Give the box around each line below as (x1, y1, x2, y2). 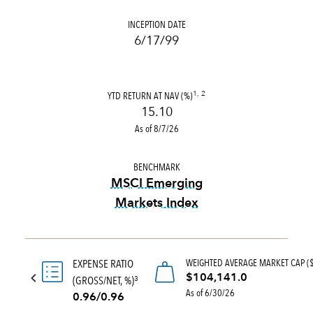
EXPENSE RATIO (73, 257, 133, 270)
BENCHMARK (133, 161, 180, 173)
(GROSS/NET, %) (73, 274, 134, 287)
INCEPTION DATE (127, 18, 186, 31)
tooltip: (156, 216, 201, 228)
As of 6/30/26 (186, 286, 235, 299)
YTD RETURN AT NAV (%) (108, 89, 193, 102)
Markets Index (115, 197, 198, 210)
